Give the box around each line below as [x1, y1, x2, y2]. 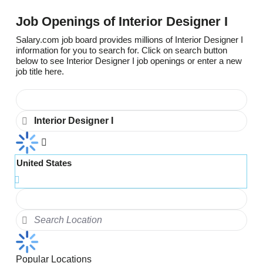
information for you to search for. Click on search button [16, 45, 227, 56]
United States [16, 157, 72, 168]
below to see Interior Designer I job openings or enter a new [16, 56, 242, 66]
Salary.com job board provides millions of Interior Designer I [16, 35, 243, 45]
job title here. [16, 66, 64, 77]
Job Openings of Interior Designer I [16, 14, 228, 29]
